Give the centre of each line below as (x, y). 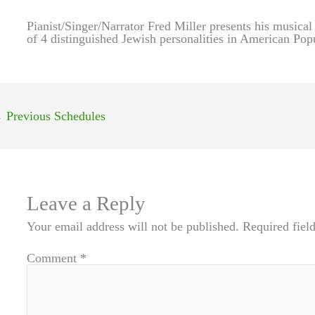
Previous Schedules (54, 116)
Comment (53, 258)
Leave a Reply (86, 203)
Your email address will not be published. (133, 226)
